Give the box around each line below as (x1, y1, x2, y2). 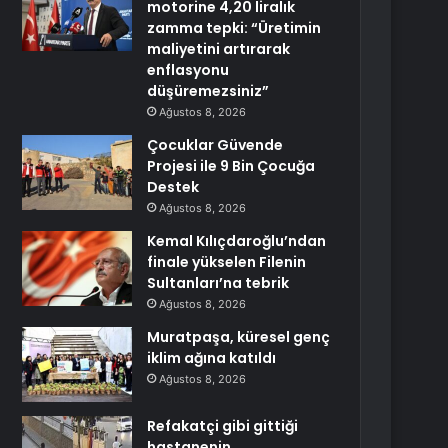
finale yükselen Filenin (147, 252, 307, 272)
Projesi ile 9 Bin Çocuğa (147, 156, 316, 176)
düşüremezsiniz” (147, 81, 270, 101)
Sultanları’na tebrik (147, 273, 290, 293)
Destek (147, 177, 200, 197)
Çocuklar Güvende (147, 135, 284, 155)
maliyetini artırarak (147, 39, 291, 59)
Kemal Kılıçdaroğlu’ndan (147, 231, 327, 251)
